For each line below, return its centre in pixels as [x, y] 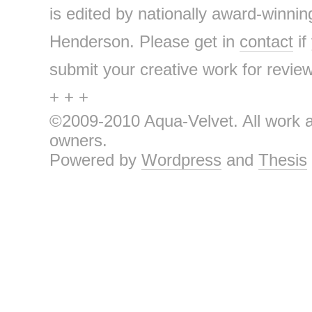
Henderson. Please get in [144, 42]
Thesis [282, 160]
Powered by [95, 160]
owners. [78, 141]
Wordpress [181, 160]
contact [266, 42]
